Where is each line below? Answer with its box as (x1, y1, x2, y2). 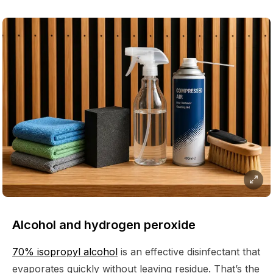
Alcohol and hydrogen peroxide (12, 217, 196, 232)
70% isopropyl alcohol (12, 245, 118, 258)
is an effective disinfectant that (118, 245, 260, 258)
